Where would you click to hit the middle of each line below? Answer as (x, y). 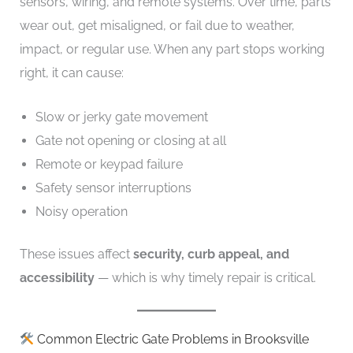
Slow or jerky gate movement (121, 117)
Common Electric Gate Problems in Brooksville (171, 340)
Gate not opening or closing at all (130, 140)
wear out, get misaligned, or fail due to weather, (157, 26)
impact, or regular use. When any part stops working (172, 50)
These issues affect (76, 254)
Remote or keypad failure (109, 164)
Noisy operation (81, 211)
